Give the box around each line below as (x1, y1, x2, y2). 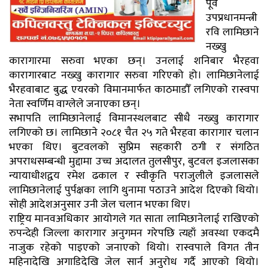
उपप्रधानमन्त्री (206, 8, 257, 27)
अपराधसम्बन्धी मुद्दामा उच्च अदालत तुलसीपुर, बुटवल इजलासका (9, 152, 259, 170)
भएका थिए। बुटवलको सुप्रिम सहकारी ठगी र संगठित (9, 138, 259, 156)
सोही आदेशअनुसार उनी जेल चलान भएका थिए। (9, 195, 191, 214)
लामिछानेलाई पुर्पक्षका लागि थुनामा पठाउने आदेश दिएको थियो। (9, 181, 259, 199)
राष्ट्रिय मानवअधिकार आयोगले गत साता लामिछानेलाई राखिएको (9, 209, 259, 228)
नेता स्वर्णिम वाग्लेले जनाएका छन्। (9, 95, 141, 113)
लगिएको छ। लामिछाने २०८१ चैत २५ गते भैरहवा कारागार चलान (9, 123, 259, 142)
